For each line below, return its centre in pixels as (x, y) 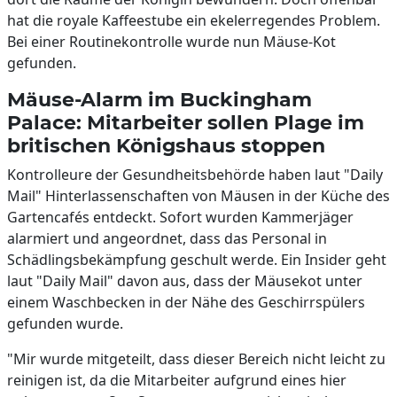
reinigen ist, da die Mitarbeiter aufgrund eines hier (177, 380)
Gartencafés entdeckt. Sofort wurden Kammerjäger (180, 217)
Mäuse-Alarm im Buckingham (160, 99)
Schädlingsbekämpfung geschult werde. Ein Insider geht (197, 260)
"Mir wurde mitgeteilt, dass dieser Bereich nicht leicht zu (196, 359)
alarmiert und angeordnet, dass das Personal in (167, 238)
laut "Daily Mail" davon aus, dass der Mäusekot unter (185, 281)
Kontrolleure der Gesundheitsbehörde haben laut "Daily (195, 175)
